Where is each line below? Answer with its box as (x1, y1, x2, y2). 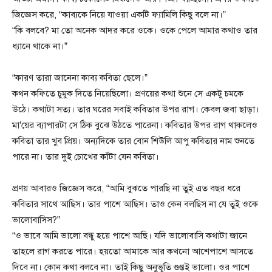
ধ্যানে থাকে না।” (12, 41, 67, 52)
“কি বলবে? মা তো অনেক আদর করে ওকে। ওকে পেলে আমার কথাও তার (12, 25, 257, 36)
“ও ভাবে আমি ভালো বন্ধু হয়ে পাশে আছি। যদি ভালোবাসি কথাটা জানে (12, 230, 247, 242)
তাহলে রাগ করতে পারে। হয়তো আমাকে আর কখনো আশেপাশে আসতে (12, 246, 253, 257)
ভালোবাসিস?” (12, 214, 60, 226)
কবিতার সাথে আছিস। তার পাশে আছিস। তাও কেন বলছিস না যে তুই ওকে (12, 199, 258, 210)
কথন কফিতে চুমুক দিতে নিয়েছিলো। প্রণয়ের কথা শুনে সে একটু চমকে (12, 88, 243, 100)
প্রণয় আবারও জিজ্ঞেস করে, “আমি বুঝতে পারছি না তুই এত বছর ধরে (12, 183, 240, 194)
